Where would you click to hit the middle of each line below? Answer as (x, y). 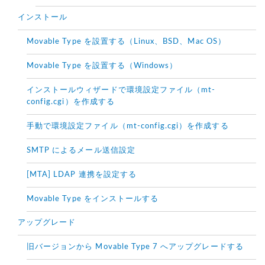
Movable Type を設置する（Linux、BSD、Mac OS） (126, 42)
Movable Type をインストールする (93, 199)
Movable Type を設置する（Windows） (102, 66)
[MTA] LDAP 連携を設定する (82, 175)
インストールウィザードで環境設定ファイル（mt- (121, 91)
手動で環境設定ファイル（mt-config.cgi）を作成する (128, 127)
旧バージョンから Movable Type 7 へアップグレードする (135, 247)
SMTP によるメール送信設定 (81, 151)
